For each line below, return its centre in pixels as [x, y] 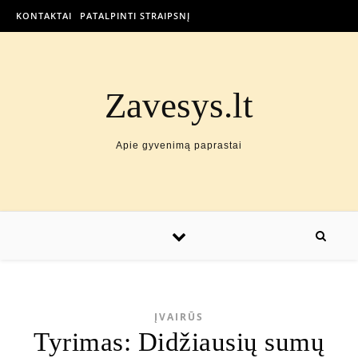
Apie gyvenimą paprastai [179, 145]
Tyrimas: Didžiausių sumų [179, 342]
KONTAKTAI [44, 16]
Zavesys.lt [179, 105]
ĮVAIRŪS [179, 317]
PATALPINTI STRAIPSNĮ [135, 16]
